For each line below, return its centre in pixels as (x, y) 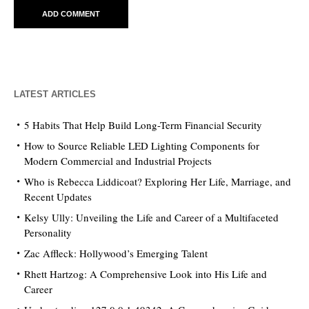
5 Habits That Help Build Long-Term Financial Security (143, 125)
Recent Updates (58, 197)
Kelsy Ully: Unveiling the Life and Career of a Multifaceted (151, 218)
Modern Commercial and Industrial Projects (118, 161)
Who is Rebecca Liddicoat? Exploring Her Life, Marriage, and (158, 182)
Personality (48, 233)
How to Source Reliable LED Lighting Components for (142, 146)
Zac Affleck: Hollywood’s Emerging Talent (116, 253)
